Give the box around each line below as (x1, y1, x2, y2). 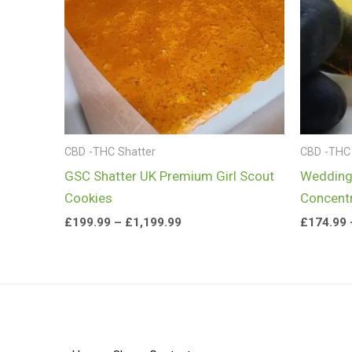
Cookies (64, 189, 112, 206)
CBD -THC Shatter (64, 145, 156, 159)
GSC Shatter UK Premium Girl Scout (64, 167, 274, 184)
